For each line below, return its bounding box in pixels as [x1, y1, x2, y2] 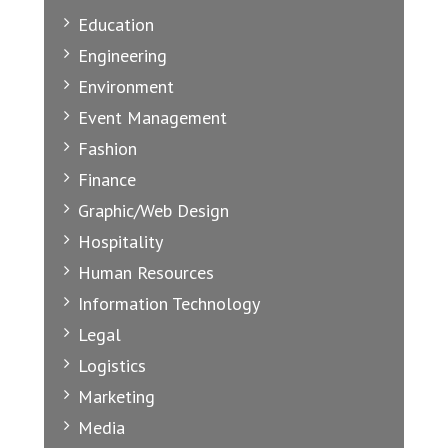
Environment [78, 75, 174, 99]
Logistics [78, 354, 146, 378]
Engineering [78, 44, 167, 68]
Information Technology [78, 292, 260, 316]
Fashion [78, 137, 137, 161]
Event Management [78, 106, 227, 130]
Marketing [78, 385, 155, 409]
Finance [78, 168, 136, 192]
